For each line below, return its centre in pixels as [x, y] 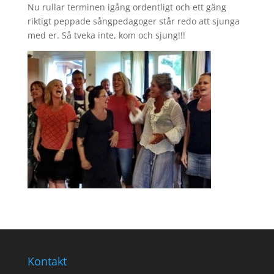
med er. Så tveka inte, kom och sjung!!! [106, 35]
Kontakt [47, 261]
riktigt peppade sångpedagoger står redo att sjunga [133, 21]
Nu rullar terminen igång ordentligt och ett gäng [127, 7]
